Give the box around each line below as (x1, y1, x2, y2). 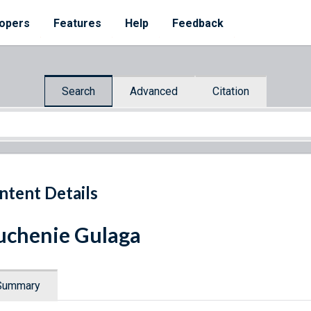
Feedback (172, 17, 224, 30)
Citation (212, 84, 249, 98)
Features (53, 17, 101, 30)
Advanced (130, 84, 178, 98)
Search (62, 84, 95, 98)
